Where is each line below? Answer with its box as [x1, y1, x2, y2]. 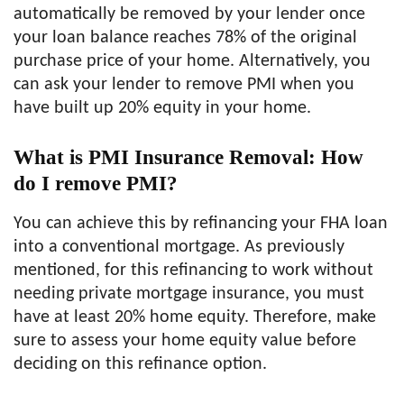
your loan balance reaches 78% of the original [14, 29, 357, 47]
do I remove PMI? [14, 172, 178, 195]
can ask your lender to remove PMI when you [14, 76, 354, 94]
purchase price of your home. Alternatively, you [14, 52, 371, 70]
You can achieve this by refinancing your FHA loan [14, 215, 388, 233]
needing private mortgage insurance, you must [14, 285, 364, 303]
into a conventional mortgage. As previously [14, 238, 344, 256]
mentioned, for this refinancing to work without [14, 262, 373, 280]
